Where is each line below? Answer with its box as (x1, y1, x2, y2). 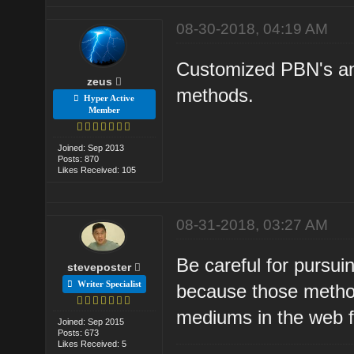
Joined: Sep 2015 (58, 316, 125, 326)
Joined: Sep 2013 (58, 142, 125, 153)
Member (88, 104, 120, 115)
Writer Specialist (72, 278, 141, 288)
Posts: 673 (58, 327, 100, 337)
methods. (176, 84, 254, 106)
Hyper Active (79, 92, 135, 103)
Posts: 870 (58, 153, 100, 164)
